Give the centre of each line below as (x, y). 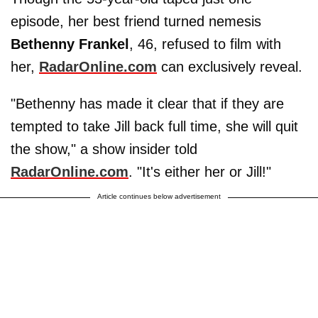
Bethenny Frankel (70, 44)
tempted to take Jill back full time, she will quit (154, 126)
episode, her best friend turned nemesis (136, 21)
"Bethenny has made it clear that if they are (147, 104)
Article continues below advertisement (159, 196)
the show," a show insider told (104, 149)
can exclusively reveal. (230, 67)
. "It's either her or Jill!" (200, 172)
